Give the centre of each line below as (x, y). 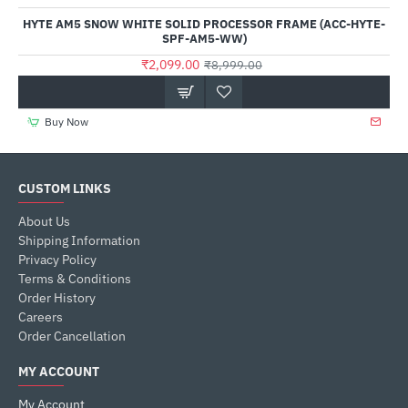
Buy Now (66, 122)
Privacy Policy (57, 260)
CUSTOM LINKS (65, 189)
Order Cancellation (72, 336)
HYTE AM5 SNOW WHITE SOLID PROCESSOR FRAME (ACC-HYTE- (204, 24)
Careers (41, 317)
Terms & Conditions (75, 279)
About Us (44, 221)
